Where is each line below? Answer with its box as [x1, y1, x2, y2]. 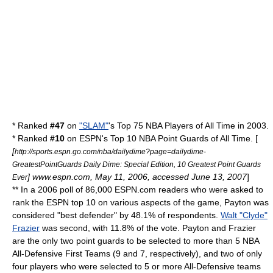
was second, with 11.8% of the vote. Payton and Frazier [40, 223, 256, 233]
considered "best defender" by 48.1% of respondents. [12, 210, 221, 220]
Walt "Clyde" [221, 210, 268, 220]
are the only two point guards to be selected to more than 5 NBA [12, 236, 259, 246]
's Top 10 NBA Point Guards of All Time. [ [102, 133, 258, 143]
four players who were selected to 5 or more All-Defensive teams [12, 261, 261, 271]
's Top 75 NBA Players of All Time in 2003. [108, 121, 269, 130]
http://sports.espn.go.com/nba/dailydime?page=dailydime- [15, 147, 206, 155]
